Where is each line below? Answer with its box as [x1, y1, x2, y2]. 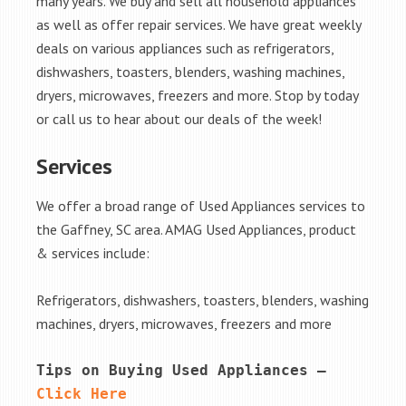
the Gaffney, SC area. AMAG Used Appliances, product [36, 220, 356, 238]
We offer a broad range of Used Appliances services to [36, 197, 365, 215]
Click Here [36, 385, 127, 402]
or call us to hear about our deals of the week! [36, 110, 322, 128]
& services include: [36, 244, 150, 262]
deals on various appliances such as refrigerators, [36, 39, 333, 57]
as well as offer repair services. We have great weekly [36, 15, 361, 34]
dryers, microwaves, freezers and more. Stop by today [36, 86, 358, 104]
